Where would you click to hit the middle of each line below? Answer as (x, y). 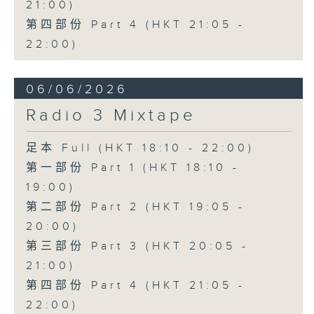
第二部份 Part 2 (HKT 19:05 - (135, 207)
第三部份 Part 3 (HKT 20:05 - (137, 247)
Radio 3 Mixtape (111, 116)
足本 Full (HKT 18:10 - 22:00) (140, 149)
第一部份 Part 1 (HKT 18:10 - (132, 168)
